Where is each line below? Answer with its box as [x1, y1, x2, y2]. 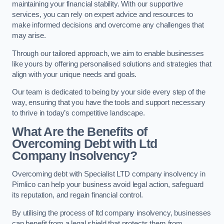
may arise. [12, 31, 46, 40]
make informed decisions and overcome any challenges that [12, 21, 204, 29]
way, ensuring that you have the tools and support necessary [12, 98, 205, 107]
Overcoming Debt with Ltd [12, 136, 157, 150]
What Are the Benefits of [12, 124, 147, 138]
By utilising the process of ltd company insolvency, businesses [12, 208, 211, 217]
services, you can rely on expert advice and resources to [12, 10, 193, 19]
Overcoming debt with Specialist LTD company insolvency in [12, 170, 205, 178]
